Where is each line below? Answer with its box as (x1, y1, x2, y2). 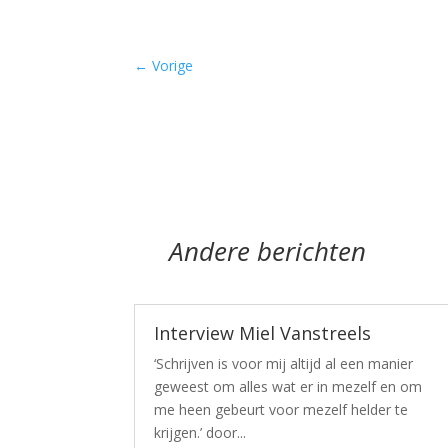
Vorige (152, 56, 194, 76)
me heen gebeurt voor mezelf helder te (154, 399, 409, 419)
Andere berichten (134, 233, 367, 270)
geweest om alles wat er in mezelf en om (154, 376, 423, 396)
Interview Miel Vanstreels (154, 320, 372, 345)
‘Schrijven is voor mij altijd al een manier (154, 353, 414, 373)
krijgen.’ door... (154, 422, 247, 442)
